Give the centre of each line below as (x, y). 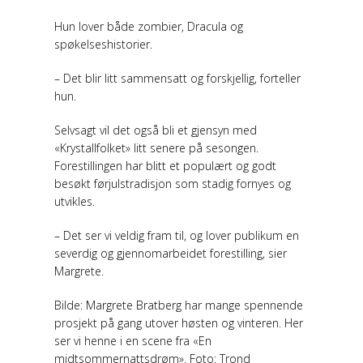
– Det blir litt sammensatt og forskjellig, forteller (178, 78)
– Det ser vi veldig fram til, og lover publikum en (177, 235)
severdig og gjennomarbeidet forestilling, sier (171, 253)
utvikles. (75, 201)
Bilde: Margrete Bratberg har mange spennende (179, 305)
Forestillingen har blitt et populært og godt (166, 165)
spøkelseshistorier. (104, 44)
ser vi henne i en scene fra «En (133, 340)
